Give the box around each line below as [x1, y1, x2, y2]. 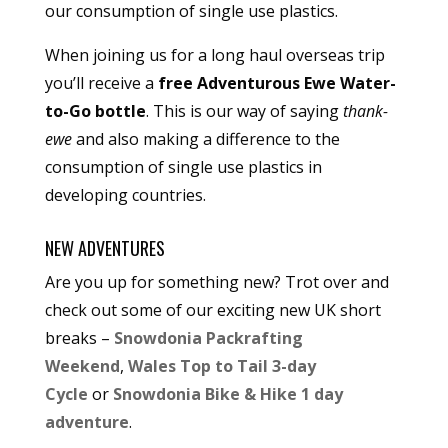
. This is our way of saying [145, 100, 343, 123]
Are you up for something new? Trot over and [44, 271, 389, 294]
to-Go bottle [44, 100, 146, 123]
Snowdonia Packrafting [113, 327, 303, 350]
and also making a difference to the [71, 128, 340, 151]
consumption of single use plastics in [44, 156, 322, 179]
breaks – [44, 327, 114, 350]
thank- [342, 100, 388, 123]
